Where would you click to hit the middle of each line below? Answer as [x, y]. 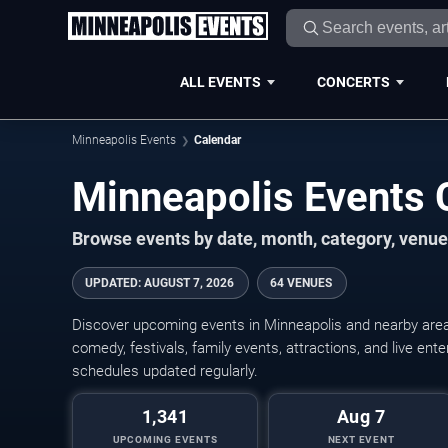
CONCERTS [353, 81]
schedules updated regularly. [165, 371]
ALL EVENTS [220, 81]
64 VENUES [301, 283]
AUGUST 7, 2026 [189, 283]
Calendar [217, 140]
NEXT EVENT [361, 439]
